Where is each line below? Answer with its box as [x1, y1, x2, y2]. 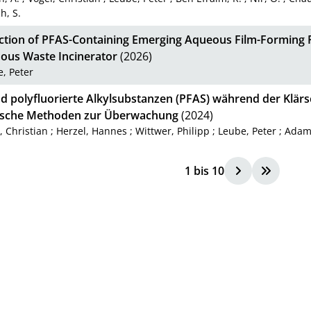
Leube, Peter [218, 124, 277, 137]
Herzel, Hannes [56, 124, 128, 137]
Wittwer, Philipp [135, 124, 210, 137]
